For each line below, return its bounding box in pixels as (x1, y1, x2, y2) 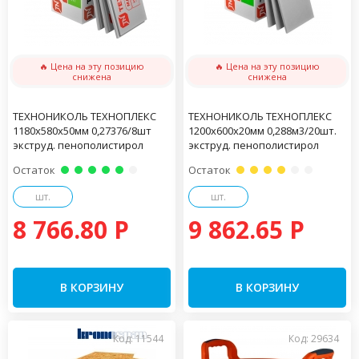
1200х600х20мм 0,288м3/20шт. (188, 123, 337, 138)
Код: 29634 (288, 332, 339, 345)
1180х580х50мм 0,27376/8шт (13, 123, 151, 138)
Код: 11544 (113, 332, 163, 345)
